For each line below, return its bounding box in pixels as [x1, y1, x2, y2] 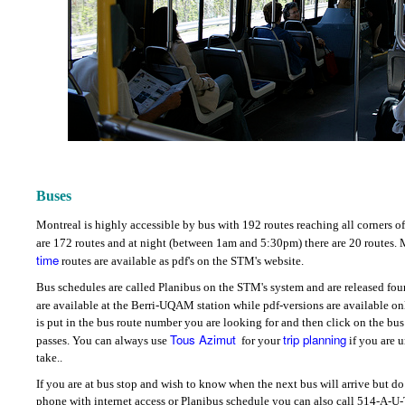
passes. [36, 334, 72, 348]
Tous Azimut [170, 331, 236, 349]
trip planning [283, 331, 346, 349]
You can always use [72, 334, 170, 348]
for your [241, 334, 283, 348]
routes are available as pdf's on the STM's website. [59, 254, 304, 268]
